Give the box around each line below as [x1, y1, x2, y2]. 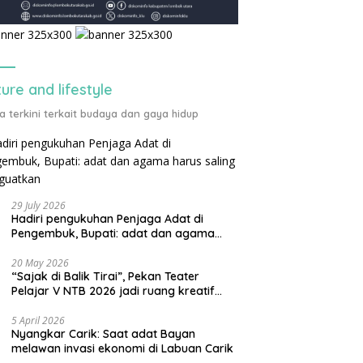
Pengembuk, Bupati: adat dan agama [11, 225, 216, 241]
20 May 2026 [11, 255, 70, 270]
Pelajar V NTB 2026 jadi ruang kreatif [11, 283, 216, 298]
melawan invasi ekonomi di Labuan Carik [11, 340, 234, 356]
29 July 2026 [11, 198, 66, 212]
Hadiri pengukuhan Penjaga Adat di [11, 211, 204, 226]
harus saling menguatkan [11, 240, 150, 255]
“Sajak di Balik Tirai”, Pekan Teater [11, 268, 200, 284]
